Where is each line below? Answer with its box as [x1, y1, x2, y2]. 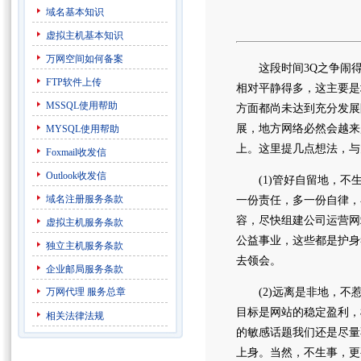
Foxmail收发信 [45, 147, 106, 158]
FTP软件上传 [45, 77, 102, 88]
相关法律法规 [45, 310, 104, 322]
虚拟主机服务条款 [45, 217, 123, 228]
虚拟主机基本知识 [45, 30, 123, 41]
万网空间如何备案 [45, 53, 123, 64]
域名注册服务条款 [45, 193, 123, 205]
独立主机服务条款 [45, 240, 123, 251]
